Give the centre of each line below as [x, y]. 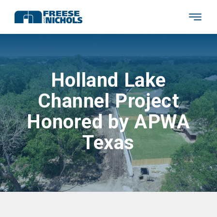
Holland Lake [108, 80]
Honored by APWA [108, 122]
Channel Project [108, 101]
